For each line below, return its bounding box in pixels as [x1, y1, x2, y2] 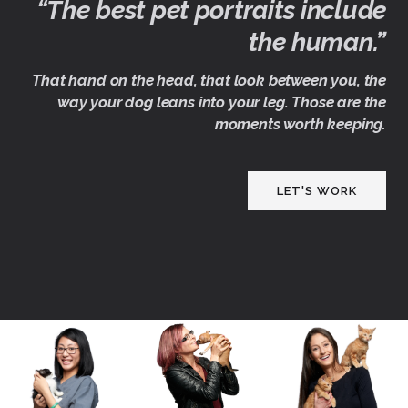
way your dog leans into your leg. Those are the [56, 92, 386, 111]
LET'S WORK [276, 183, 357, 198]
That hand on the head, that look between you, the [32, 70, 386, 89]
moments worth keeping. [214, 114, 386, 133]
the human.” [249, 26, 386, 57]
